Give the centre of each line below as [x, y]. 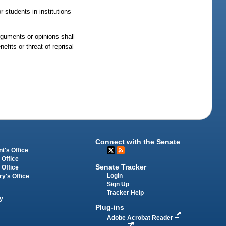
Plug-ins [110, 207]
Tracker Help [126, 193]
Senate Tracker [121, 167]
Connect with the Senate [138, 142]
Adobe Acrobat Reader [141, 218]
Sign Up [118, 184]
